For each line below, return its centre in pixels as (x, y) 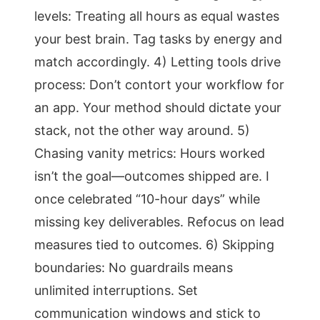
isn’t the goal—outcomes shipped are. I (152, 176)
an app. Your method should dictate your (158, 107)
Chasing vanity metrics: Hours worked (150, 153)
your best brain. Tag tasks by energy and (158, 39)
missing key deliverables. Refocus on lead (159, 222)
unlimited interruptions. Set (116, 290)
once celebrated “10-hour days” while (147, 199)
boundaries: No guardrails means (134, 267)
